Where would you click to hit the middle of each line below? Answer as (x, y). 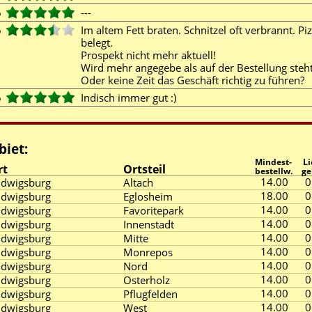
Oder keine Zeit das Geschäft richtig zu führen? (195, 80)
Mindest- (273, 162)
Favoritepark (154, 210)
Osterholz (147, 280)
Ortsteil (145, 169)
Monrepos (148, 252)
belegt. (97, 42)
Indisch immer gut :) (131, 97)
